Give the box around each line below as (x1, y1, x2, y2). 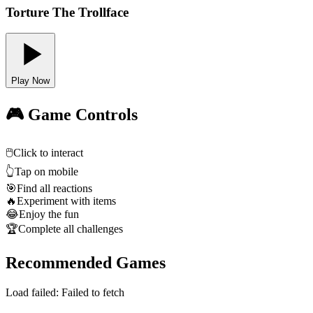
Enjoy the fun (19, 208, 79, 221)
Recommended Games (6, 254, 166, 272)
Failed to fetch (61, 286, 124, 298)
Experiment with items (17, 195, 116, 208)
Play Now (11, 75, 50, 87)
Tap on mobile (15, 166, 78, 178)
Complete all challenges (18, 223, 123, 235)
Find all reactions (17, 182, 92, 195)
